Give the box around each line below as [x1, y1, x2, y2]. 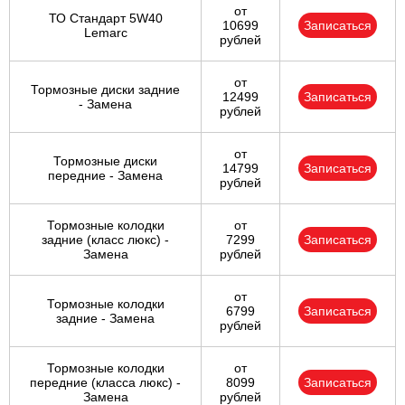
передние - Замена [48, 168, 163, 184]
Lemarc [83, 25, 127, 41]
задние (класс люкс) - [42, 232, 169, 248]
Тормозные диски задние [31, 82, 180, 98]
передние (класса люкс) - [30, 375, 181, 391]
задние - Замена [56, 311, 155, 326]
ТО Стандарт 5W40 [48, 11, 163, 26]
